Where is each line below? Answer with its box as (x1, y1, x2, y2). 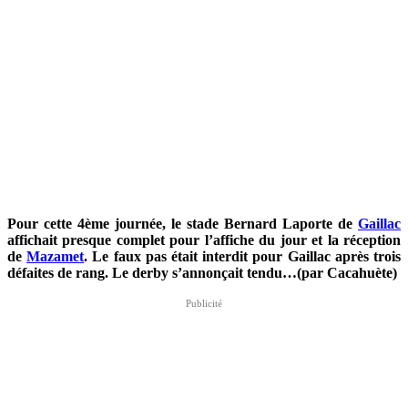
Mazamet (26, 248, 85, 264)
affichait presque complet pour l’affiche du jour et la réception (7, 231, 401, 248)
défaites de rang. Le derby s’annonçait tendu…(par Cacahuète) (7, 264, 397, 280)
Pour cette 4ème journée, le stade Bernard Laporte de (7, 215, 358, 231)
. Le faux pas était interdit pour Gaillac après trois (84, 248, 402, 264)
